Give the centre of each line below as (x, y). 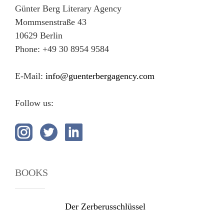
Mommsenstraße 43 (51, 22)
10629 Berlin (39, 35)
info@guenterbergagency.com (100, 76)
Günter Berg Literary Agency (68, 8)
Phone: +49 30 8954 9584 (62, 49)
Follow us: (34, 103)
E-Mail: (30, 76)
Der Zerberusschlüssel (105, 206)
